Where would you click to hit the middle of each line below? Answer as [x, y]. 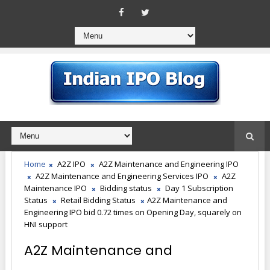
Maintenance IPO [55, 188]
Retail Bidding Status [98, 200]
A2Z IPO [71, 164]
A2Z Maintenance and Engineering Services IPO [122, 176]
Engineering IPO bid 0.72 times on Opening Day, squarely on [133, 212]
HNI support [46, 224]
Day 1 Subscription [199, 188]
